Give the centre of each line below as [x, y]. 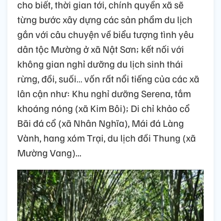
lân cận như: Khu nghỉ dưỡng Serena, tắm [104, 93]
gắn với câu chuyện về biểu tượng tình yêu [106, 34]
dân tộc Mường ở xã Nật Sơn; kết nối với [101, 49]
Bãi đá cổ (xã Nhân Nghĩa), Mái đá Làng [101, 123]
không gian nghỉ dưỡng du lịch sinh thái [100, 63]
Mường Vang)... [49, 152]
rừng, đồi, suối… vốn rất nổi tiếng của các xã [108, 78]
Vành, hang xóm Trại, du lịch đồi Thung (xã [107, 137]
